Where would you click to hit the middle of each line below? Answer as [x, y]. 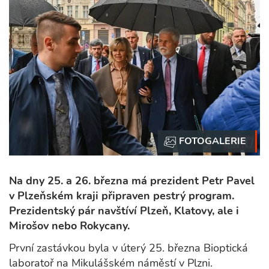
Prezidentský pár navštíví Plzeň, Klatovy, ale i [124, 211]
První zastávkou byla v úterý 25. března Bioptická [128, 248]
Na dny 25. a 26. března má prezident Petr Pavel [132, 181]
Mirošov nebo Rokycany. [69, 226]
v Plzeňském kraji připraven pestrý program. [122, 196]
